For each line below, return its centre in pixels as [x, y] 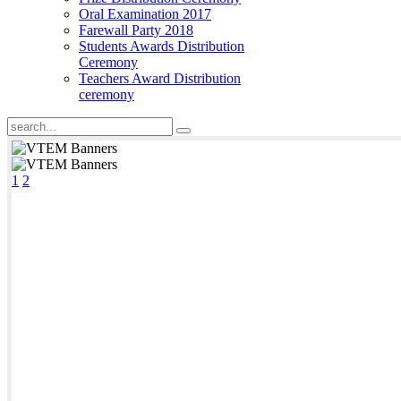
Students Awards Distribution [162, 46]
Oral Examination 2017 [145, 14]
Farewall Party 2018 [136, 30]
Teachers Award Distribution [160, 78]
